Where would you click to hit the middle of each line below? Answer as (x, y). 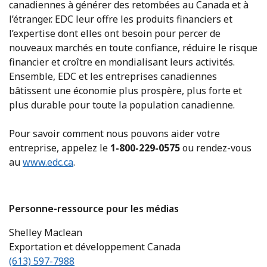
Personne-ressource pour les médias (94, 209)
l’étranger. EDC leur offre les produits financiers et (121, 19)
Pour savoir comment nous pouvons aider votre (114, 133)
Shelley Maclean (46, 232)
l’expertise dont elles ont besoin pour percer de (115, 33)
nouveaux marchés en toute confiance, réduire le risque (133, 48)
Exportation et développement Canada (95, 247)
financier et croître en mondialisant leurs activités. (122, 62)
